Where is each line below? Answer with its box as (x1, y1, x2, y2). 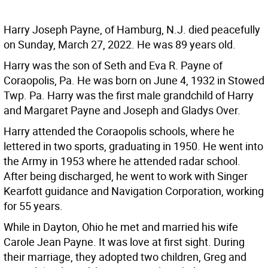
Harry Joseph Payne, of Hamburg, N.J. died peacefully (4, 22, 260, 37)
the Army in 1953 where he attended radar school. (4, 154, 240, 169)
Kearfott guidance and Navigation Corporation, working (4, 184, 264, 199)
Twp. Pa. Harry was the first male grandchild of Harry (4, 88, 254, 103)
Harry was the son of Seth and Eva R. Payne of (4, 58, 223, 73)
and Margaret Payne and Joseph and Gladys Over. (4, 103, 240, 118)
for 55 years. (4, 199, 63, 214)
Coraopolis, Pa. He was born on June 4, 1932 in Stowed (4, 73, 264, 88)
